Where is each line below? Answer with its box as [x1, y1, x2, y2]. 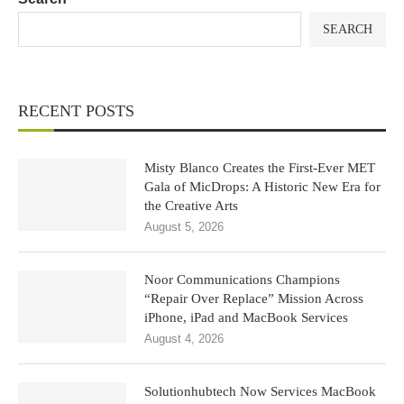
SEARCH [323, 22, 372, 36]
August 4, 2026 [144, 332, 224, 345]
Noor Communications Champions [144, 272, 340, 287]
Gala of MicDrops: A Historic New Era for [144, 179, 381, 194]
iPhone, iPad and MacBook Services [144, 310, 348, 325]
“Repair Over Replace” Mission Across [144, 291, 363, 306]
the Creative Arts [144, 198, 238, 213]
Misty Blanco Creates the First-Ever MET [144, 161, 375, 175]
